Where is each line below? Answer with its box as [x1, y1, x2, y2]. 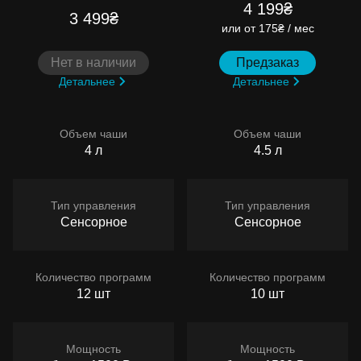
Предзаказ [236, 55, 299, 69]
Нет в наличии [51, 55, 136, 69]
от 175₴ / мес [243, 21, 314, 35]
